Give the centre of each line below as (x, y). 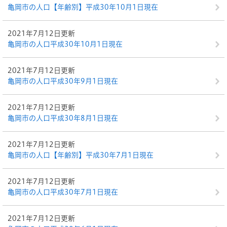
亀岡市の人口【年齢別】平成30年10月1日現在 (83, 7)
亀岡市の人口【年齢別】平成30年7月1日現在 (81, 155)
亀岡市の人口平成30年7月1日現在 (63, 192)
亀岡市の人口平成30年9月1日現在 (63, 81)
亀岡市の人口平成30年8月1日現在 (63, 118)
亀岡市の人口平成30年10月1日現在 (65, 44)
